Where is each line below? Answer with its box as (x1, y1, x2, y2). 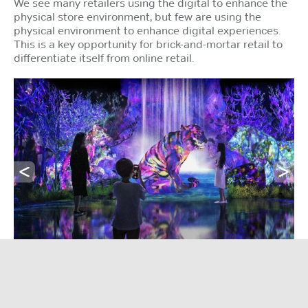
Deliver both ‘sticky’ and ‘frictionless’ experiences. (30, 276, 278, 290)
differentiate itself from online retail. (14, 50, 194, 65)
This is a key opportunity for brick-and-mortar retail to (14, 36, 283, 51)
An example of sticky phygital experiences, (47, 289, 261, 304)
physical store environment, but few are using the (14, 9, 261, 23)
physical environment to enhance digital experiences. (14, 23, 280, 37)
